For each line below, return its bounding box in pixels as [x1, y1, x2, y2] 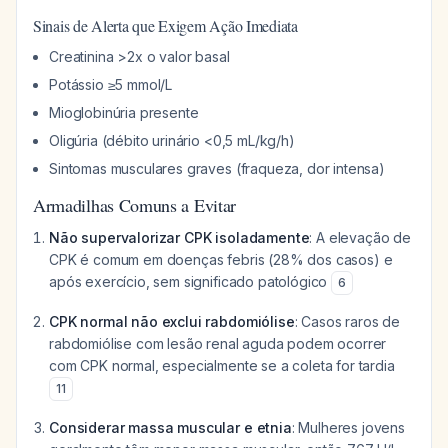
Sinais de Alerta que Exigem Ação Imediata [33, 15, 298, 36]
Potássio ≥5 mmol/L [49, 76, 173, 93]
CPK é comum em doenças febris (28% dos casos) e [49, 251, 393, 268]
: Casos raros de [294, 313, 401, 330]
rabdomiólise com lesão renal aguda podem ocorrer [49, 335, 387, 352]
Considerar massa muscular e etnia [49, 419, 292, 436]
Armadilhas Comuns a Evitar [33, 193, 237, 217]
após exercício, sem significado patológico [49, 273, 332, 290]
